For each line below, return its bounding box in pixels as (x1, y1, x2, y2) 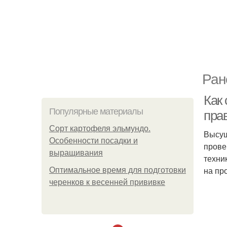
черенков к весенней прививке (49, 178, 165, 186)
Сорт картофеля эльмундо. (49, 124, 150, 133)
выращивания (49, 148, 103, 157)
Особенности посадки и (49, 136, 138, 145)
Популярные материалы (49, 106, 143, 117)
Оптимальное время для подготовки (49, 166, 186, 174)
